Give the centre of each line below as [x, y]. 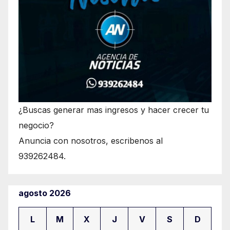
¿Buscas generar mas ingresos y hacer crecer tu [114, 110]
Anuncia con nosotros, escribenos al [91, 141]
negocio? [36, 126]
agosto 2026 [45, 193]
